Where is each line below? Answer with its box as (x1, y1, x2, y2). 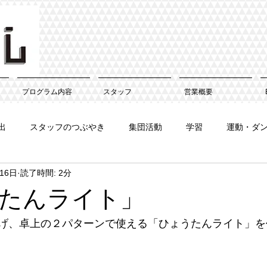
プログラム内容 (22, 88, 72, 96)
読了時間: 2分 (20, 167, 72, 178)
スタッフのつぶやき (30, 122, 105, 132)
